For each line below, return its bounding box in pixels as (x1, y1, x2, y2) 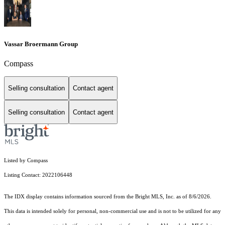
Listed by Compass (4, 158, 48, 164)
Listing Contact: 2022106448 (4, 172, 74, 178)
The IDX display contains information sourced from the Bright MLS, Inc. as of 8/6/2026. (4, 194, 211, 200)
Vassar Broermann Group (4, 40, 78, 48)
